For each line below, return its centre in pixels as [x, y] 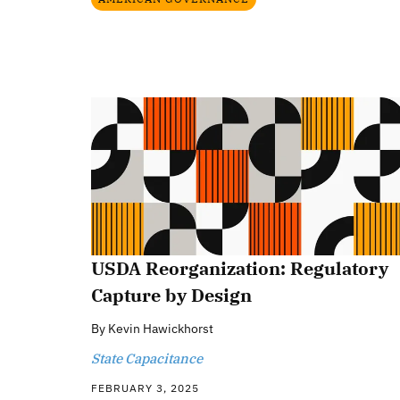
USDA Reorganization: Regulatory [240, 268]
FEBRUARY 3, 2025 [145, 387]
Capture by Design [171, 295]
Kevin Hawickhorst [161, 328]
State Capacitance [147, 358]
